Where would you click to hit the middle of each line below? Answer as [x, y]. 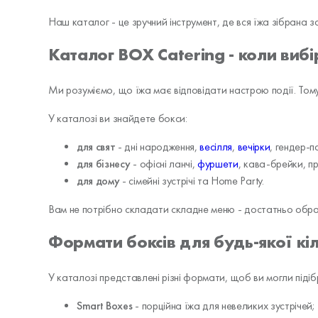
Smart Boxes [105, 305]
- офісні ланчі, [164, 163]
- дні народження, [159, 146]
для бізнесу [104, 163]
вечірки [254, 146]
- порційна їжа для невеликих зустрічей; [224, 305]
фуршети [218, 163]
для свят [98, 146]
